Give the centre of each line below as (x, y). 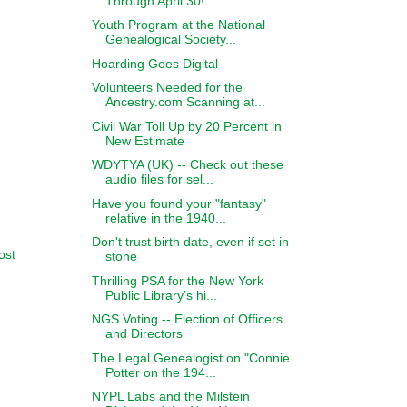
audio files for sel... (159, 179)
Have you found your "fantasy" (179, 203)
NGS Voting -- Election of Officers (187, 319)
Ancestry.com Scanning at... (185, 102)
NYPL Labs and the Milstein (170, 396)
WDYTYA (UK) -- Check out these (187, 164)
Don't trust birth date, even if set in (190, 242)
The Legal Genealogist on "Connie (190, 357)
